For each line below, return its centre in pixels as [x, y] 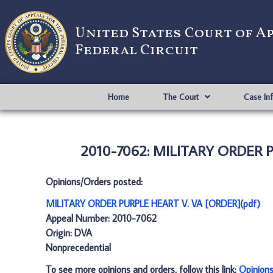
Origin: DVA [69, 233]
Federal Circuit [136, 51]
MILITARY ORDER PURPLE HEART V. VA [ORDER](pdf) [153, 204]
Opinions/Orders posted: [94, 182]
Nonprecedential [78, 247]
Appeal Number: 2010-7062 [101, 218]
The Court [180, 97]
